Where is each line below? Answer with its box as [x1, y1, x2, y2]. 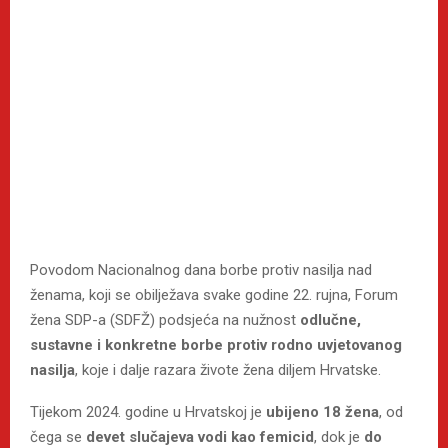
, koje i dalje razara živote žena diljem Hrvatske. [75, 360, 381, 379]
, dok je [314, 427, 364, 446]
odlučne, [300, 310, 361, 329]
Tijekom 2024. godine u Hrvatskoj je [30, 402, 266, 421]
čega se [30, 427, 86, 446]
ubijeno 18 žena [266, 402, 379, 421]
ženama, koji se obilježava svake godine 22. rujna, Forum [30, 285, 398, 304]
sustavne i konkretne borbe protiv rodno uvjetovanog [30, 335, 402, 354]
